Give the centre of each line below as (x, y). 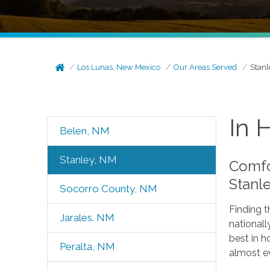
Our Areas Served (206, 67)
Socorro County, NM (108, 189)
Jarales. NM (87, 218)
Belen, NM (84, 131)
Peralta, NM (87, 246)
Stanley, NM (88, 160)
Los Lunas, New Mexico (119, 67)
